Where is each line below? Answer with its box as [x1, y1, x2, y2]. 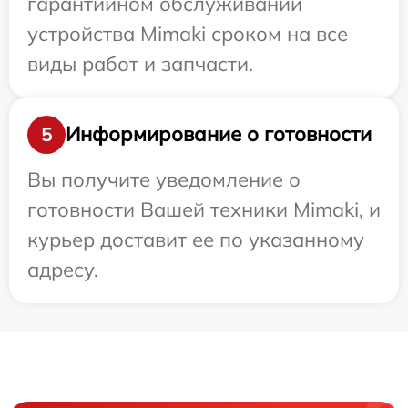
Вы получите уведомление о [27, 166, 301, 192]
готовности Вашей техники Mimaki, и [27, 196, 381, 222]
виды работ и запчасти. [27, 50, 253, 76]
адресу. [27, 256, 98, 282]
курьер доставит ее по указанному [27, 226, 364, 252]
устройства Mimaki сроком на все [27, 20, 348, 46]
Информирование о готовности [66, 121, 372, 148]
